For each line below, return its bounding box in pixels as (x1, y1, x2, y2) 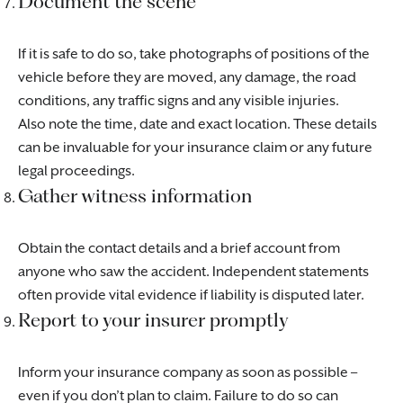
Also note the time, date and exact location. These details (18, 116, 377, 133)
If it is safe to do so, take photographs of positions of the (18, 46, 370, 63)
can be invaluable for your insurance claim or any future (18, 139, 372, 157)
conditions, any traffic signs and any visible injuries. (18, 93, 339, 110)
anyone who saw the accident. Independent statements (18, 264, 369, 281)
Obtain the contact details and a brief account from (18, 240, 340, 257)
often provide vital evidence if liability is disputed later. (18, 287, 364, 304)
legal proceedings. (18, 163, 135, 180)
